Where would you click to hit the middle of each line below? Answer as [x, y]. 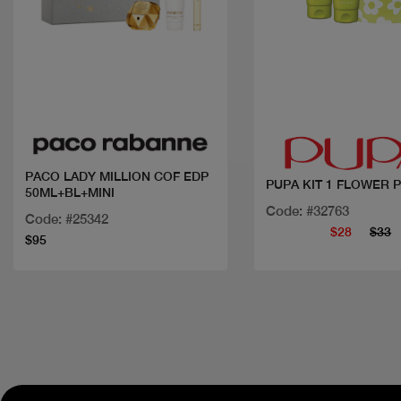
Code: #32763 [307, 211]
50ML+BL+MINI [70, 193]
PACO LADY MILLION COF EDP [117, 177]
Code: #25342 [67, 219]
